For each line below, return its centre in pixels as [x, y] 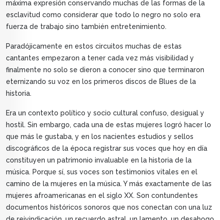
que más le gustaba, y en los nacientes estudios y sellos [100, 137]
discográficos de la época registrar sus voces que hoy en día [107, 149]
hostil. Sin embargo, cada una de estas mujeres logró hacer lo [109, 125]
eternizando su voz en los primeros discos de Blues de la [101, 82]
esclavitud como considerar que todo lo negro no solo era [103, 15]
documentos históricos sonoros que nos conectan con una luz [109, 207]
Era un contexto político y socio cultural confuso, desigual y [105, 113]
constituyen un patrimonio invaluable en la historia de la [99, 160]
